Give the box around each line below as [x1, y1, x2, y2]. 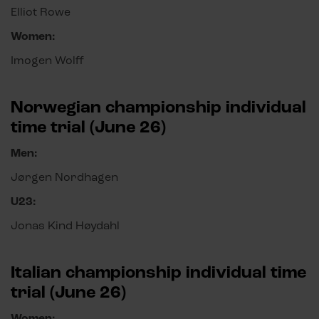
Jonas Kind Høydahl [11, 219, 120, 233]
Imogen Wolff [11, 53, 84, 68]
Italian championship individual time [11, 261, 306, 284]
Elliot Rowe [11, 5, 73, 19]
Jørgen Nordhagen [11, 170, 118, 184]
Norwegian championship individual [11, 96, 306, 119]
